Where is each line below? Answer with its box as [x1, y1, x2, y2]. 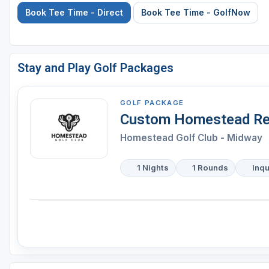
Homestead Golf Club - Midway [120, 132, 262, 144]
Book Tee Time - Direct [25, 7, 123, 18]
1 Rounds [192, 163, 229, 173]
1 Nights [136, 163, 169, 173]
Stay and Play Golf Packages [17, 61, 174, 76]
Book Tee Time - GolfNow [141, 7, 250, 18]
